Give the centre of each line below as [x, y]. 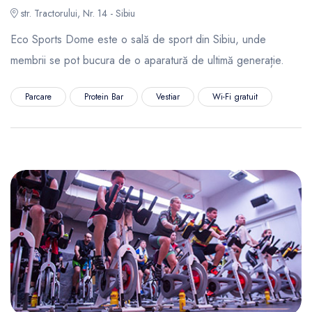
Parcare [38, 96]
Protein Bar [104, 96]
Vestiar [168, 96]
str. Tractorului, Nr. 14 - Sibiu [77, 13]
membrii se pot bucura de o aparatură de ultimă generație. [149, 60]
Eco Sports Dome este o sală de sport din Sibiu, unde [138, 39]
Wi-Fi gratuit [235, 96]
